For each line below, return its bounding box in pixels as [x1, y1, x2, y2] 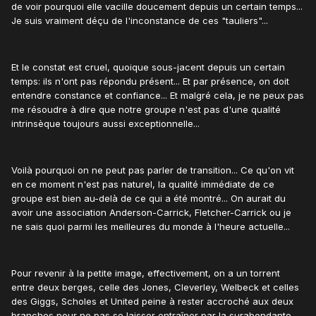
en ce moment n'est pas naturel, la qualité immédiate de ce [11, 178, 274, 190]
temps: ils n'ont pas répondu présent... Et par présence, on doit [11, 75, 289, 87]
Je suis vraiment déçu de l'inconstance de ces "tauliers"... [11, 14, 268, 26]
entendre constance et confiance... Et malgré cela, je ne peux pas [11, 89, 304, 101]
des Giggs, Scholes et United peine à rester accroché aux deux [11, 295, 293, 307]
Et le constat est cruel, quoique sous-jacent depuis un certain [11, 61, 285, 73]
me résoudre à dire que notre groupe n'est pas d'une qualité [11, 103, 281, 115]
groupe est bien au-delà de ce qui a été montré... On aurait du [11, 192, 286, 204]
